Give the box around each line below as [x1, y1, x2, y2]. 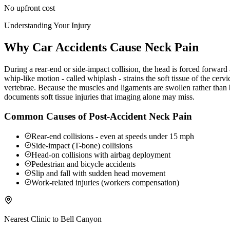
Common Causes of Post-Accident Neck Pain [4, 111, 192, 122]
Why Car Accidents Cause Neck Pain [4, 40, 199, 54]
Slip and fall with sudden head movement [31, 169, 165, 178]
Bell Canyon [61, 215, 102, 224]
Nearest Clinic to [4, 215, 61, 224]
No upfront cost [4, 3, 55, 12]
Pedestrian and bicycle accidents [31, 160, 136, 169]
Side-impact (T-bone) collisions [31, 141, 132, 150]
